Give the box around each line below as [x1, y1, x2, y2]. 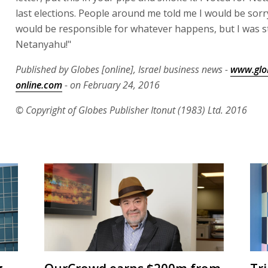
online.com [16, 78, 62, 92]
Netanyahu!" [16, 37, 71, 51]
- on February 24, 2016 [62, 78, 160, 92]
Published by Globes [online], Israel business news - [16, 62, 230, 76]
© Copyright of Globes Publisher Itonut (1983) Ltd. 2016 [16, 103, 247, 117]
